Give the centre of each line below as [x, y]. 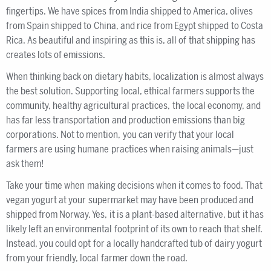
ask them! [25, 164]
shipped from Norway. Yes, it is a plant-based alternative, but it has [135, 214]
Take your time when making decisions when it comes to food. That [134, 185]
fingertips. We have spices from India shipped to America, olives [130, 11]
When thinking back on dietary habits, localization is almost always [135, 77]
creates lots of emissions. [56, 55]
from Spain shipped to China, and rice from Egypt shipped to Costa [135, 26]
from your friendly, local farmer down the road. [97, 258]
